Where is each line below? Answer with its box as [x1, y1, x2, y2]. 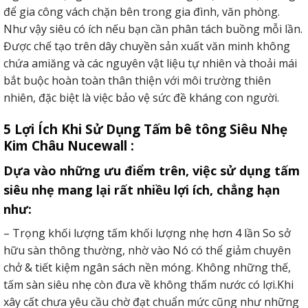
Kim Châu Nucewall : [3, 137, 134, 155]
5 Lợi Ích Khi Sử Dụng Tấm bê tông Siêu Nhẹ [3, 120, 287, 139]
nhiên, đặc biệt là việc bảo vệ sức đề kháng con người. [3, 90, 279, 106]
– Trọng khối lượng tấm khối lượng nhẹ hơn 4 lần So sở [3, 225, 291, 241]
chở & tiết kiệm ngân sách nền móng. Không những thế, [3, 259, 291, 275]
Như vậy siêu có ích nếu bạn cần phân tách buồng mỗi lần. [3, 21, 302, 37]
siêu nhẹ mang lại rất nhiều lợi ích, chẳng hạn [3, 181, 280, 198]
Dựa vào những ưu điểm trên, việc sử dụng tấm [3, 162, 300, 179]
